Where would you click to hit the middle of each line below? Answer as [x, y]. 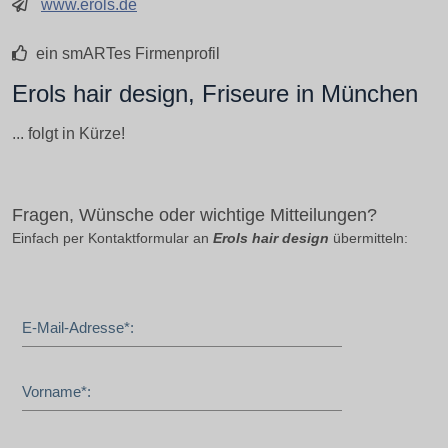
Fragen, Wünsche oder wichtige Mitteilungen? [194, 214]
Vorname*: [56, 391]
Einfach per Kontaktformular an [112, 237]
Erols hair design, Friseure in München [215, 93]
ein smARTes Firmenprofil [126, 53]
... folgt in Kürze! [68, 133]
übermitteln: [368, 237]
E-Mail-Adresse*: [78, 327]
